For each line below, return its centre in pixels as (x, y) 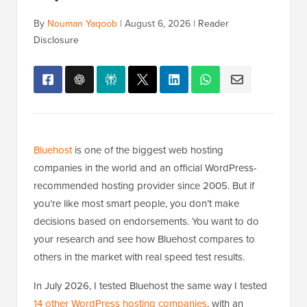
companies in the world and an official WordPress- (145, 168)
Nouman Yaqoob (82, 24)
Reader (213, 24)
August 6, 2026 (158, 24)
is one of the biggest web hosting (148, 150)
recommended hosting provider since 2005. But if (144, 186)
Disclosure (56, 40)
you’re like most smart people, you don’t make (136, 204)
